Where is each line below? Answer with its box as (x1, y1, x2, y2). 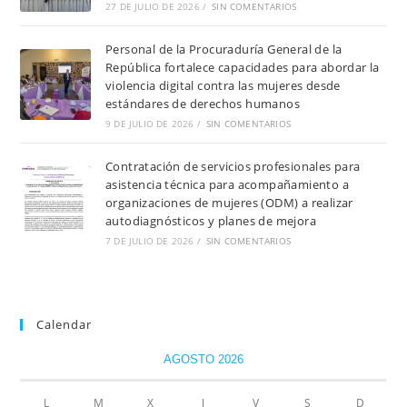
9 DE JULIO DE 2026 (104, 117, 194, 131)
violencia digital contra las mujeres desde (104, 77, 341, 94)
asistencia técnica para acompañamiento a (104, 176, 349, 194)
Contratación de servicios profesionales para (104, 158, 361, 175)
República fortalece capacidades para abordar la (104, 59, 380, 76)
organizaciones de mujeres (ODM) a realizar (104, 194, 353, 212)
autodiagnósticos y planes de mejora (104, 213, 316, 230)
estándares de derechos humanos (104, 95, 300, 113)
